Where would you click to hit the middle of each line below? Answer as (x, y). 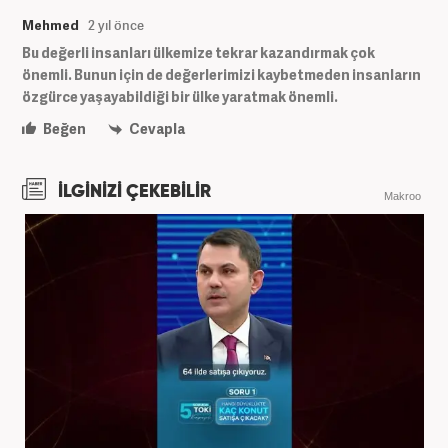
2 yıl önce (116, 24)
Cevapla (156, 128)
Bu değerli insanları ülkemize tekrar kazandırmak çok (198, 52)
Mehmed (50, 24)
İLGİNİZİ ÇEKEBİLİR (132, 191)
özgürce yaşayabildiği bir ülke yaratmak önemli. (180, 96)
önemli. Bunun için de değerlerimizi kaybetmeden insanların (221, 74)
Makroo (402, 195)
